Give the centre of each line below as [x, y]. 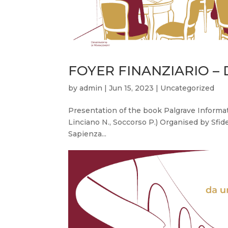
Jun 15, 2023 [132, 88]
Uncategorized [188, 88]
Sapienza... [88, 134]
